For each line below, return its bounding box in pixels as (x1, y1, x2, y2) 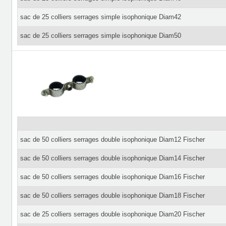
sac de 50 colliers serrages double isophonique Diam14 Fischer (20, 154, 205, 162)
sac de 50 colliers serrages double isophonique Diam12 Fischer (20, 136, 205, 143)
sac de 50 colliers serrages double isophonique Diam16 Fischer (20, 173, 205, 181)
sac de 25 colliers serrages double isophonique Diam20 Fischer (20, 210, 205, 218)
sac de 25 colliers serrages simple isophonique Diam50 (20, 32, 181, 39)
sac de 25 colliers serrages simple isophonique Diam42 (20, 13, 181, 21)
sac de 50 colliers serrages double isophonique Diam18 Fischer (20, 192, 205, 199)
